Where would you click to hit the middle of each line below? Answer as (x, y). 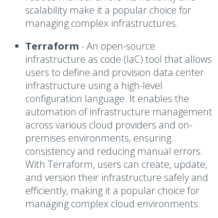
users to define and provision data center (115, 72)
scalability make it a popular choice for (108, 10)
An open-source (121, 46)
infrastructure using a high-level (94, 85)
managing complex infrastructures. (102, 23)
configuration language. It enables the (107, 99)
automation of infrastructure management (119, 112)
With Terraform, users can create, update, (116, 164)
